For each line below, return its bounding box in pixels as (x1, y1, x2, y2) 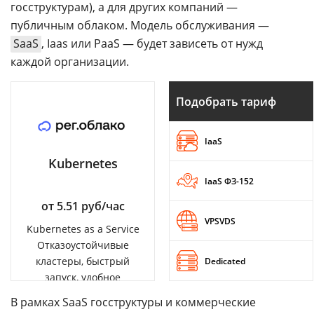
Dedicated (205, 254, 245, 267)
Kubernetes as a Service (26, 222, 139, 235)
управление (53, 287, 112, 300)
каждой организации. (11, 54, 129, 69)
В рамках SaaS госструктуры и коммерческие (11, 294, 256, 310)
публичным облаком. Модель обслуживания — (11, 18, 269, 33)
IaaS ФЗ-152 (205, 175, 254, 187)
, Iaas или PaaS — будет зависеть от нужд (41, 36, 263, 51)
